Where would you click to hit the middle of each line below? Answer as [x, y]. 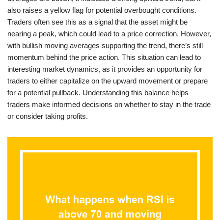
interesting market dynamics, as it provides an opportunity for [105, 69]
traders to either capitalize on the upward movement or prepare [108, 81]
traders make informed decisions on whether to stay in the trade [109, 104]
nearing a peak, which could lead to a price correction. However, [109, 34]
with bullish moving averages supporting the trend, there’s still [105, 45]
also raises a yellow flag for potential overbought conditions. [102, 10]
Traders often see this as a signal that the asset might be [97, 22]
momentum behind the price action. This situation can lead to [104, 57]
